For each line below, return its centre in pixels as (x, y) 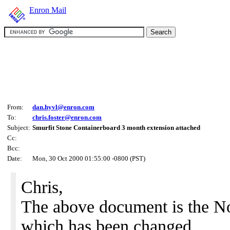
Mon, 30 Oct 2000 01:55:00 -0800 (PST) (89, 158)
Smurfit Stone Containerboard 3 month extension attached (116, 128)
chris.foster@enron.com (67, 117)
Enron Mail (48, 10)
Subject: (19, 128)
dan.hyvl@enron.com (63, 107)
